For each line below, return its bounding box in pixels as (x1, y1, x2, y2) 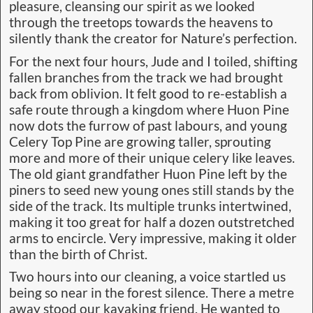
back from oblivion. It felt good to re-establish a (9, 85, 287, 101)
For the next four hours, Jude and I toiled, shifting (9, 53, 298, 69)
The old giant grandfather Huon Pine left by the (9, 166, 287, 182)
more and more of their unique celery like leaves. (9, 150, 295, 166)
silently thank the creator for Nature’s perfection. (9, 31, 297, 47)
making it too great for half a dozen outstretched (9, 214, 295, 230)
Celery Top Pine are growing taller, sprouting (9, 133, 271, 150)
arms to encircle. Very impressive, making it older (9, 230, 297, 246)
